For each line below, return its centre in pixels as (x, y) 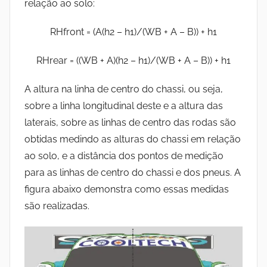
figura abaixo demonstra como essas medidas (127, 190)
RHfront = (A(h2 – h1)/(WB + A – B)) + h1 (133, 32)
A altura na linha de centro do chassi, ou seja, (124, 89)
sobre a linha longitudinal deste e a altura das (124, 106)
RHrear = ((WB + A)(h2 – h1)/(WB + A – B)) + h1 (133, 61)
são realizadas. (57, 206)
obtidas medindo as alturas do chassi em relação (133, 139)
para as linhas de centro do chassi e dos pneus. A (133, 173)
